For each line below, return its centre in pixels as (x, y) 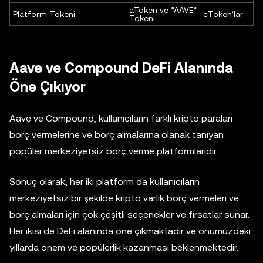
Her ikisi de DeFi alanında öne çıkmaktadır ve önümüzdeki (130, 231)
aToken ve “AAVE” (163, 10)
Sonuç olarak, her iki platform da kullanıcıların (104, 182)
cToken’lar (223, 14)
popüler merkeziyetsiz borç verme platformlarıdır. (115, 151)
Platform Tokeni (44, 14)
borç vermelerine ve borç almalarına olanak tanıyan (117, 135)
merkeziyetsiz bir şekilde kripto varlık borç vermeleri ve (124, 198)
